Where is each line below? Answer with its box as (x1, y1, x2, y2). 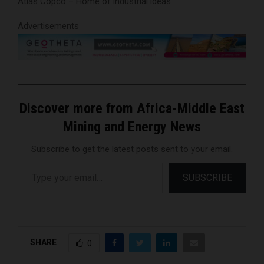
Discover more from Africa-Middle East (19, 100, 245, 117)
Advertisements (18, 20, 79, 31)
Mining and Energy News (63, 118, 201, 136)
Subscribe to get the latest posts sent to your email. (31, 144, 233, 155)
